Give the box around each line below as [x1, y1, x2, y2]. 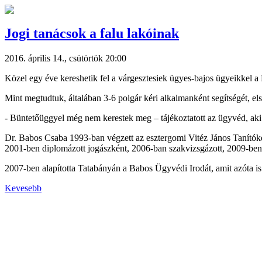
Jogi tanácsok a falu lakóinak [5, 25, 179, 41]
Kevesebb [5, 182, 42, 193]
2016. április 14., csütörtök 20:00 [5, 53, 126, 63]
